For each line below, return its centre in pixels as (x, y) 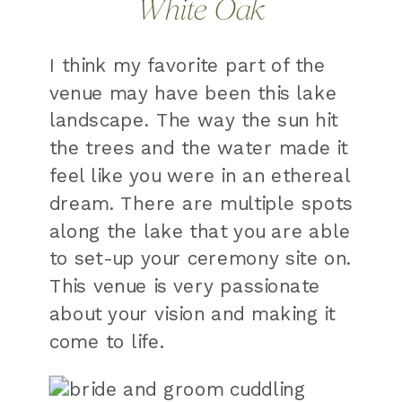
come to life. (107, 342)
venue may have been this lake (193, 93)
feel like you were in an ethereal (199, 176)
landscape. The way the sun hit (193, 120)
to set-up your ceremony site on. (200, 258)
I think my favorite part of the (187, 66)
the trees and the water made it (198, 148)
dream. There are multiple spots (201, 204)
